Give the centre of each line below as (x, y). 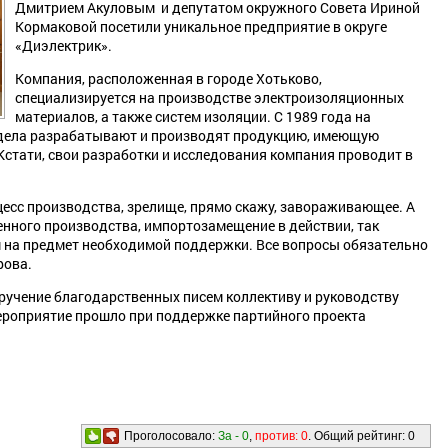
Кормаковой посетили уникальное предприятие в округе (202, 26)
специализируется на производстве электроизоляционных (209, 97)
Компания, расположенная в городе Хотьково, (168, 78)
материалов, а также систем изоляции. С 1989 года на (193, 116)
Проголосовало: (171, 436)
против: (278, 436)
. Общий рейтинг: (358, 436)
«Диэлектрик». (63, 45)
